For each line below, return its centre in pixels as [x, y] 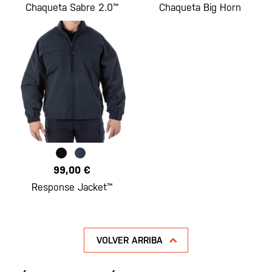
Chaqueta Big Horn [200, 7]
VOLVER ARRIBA [130, 240]
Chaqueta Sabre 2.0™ [72, 7]
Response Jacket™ [72, 188]
